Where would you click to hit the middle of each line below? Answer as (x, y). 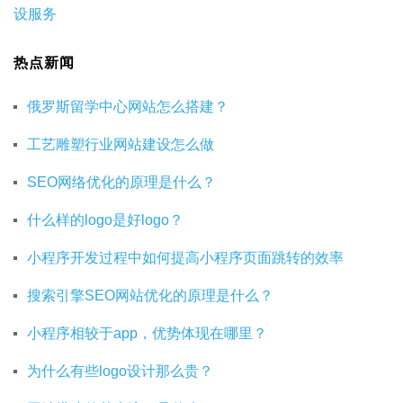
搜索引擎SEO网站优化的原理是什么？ (150, 296)
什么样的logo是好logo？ (105, 220)
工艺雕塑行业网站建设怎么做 (121, 145)
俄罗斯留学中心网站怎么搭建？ (128, 107)
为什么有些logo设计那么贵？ (120, 372)
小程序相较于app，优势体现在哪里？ (147, 334)
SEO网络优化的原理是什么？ (121, 183)
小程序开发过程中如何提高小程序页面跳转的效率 (185, 258)
